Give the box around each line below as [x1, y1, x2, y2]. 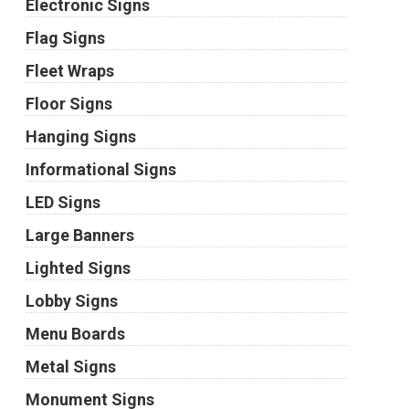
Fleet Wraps [25, 61, 114, 80]
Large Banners [25, 225, 134, 245]
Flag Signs [25, 28, 105, 47]
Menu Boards [25, 324, 125, 343]
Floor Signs [25, 94, 112, 113]
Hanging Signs [25, 127, 136, 146]
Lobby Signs [25, 291, 118, 310]
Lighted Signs [25, 258, 131, 278]
